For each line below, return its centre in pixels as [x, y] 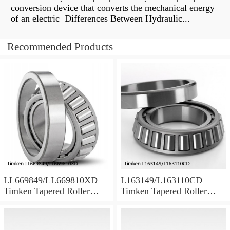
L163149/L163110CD [161, 180]
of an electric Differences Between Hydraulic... [100, 19]
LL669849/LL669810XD [51, 180]
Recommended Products [60, 47]
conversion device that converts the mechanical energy [113, 8]
